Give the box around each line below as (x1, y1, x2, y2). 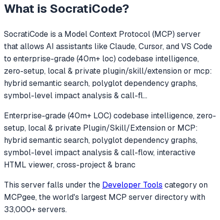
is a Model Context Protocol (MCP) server (48, 28, 201, 39)
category (165, 179, 197, 190)
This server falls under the (4, 179, 102, 190)
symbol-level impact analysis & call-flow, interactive (4, 147, 195, 158)
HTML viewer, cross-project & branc (4, 159, 136, 170)
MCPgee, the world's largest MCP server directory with (4, 192, 205, 202)
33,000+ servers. (4, 204, 67, 215)
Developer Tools (102, 179, 163, 190)
